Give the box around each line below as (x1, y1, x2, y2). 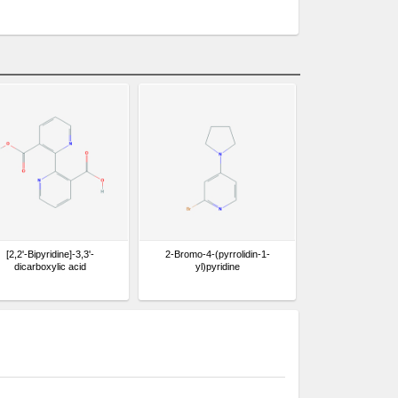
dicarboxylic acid (14, 261, 86, 272)
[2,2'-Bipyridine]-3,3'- (6, 249, 94, 259)
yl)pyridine (195, 261, 240, 272)
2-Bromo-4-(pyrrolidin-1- (164, 249, 270, 259)
